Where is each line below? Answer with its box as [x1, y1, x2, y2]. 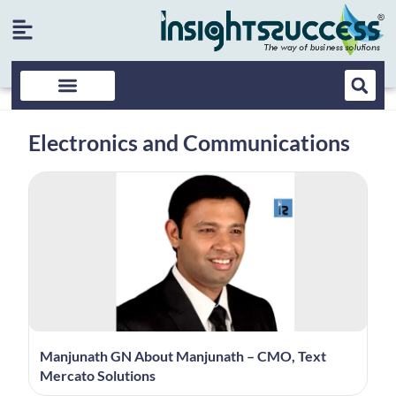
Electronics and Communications [28, 128, 351, 156]
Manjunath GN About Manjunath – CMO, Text [39, 346, 326, 364]
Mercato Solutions [39, 366, 156, 384]
